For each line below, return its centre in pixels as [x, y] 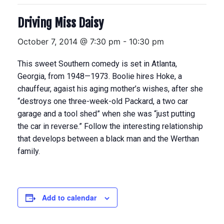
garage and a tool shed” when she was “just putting [106, 114]
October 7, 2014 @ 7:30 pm [69, 41]
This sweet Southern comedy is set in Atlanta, [97, 64]
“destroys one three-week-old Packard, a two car [103, 101]
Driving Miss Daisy [60, 23]
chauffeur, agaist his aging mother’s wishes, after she [110, 89]
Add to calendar [69, 197]
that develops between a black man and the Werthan [108, 139]
